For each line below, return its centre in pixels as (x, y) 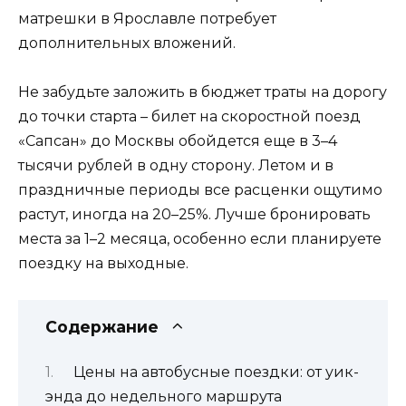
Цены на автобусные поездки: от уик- (216, 372)
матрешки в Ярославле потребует (147, 18)
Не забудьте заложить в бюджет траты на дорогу (203, 92)
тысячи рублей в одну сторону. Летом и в (176, 166)
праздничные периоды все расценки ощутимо (200, 190)
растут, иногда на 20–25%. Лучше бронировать (194, 215)
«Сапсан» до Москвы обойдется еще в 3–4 (178, 141)
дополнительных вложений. (127, 43)
